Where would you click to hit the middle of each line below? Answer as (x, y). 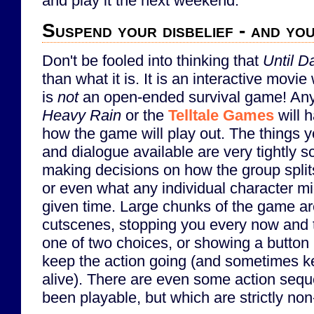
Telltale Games (221, 115)
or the (145, 115)
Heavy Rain (82, 115)
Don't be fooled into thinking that (152, 60)
